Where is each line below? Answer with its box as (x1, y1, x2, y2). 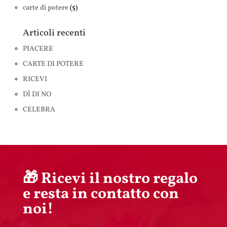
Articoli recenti (22, 27, 86, 40)
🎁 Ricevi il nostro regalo (22, 168, 198, 190)
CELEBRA (22, 105, 55, 115)
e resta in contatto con (22, 183, 179, 205)
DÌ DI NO (22, 90, 51, 99)
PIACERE (22, 44, 53, 54)
